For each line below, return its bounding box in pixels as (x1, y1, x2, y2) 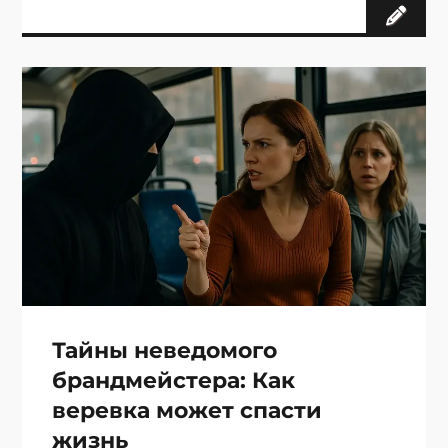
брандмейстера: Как (51, 367, 295, 395)
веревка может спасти (51, 397, 322, 425)
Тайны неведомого (51, 337, 277, 365)
